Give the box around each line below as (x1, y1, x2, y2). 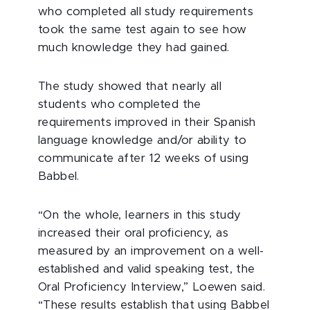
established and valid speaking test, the (38, 264, 255, 275)
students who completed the (38, 99, 201, 110)
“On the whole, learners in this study (38, 210, 241, 221)
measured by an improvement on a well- (38, 246, 264, 257)
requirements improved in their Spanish (38, 117, 256, 128)
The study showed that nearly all (38, 81, 222, 92)
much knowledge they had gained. (38, 42, 230, 53)
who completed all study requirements (38, 6, 253, 17)
